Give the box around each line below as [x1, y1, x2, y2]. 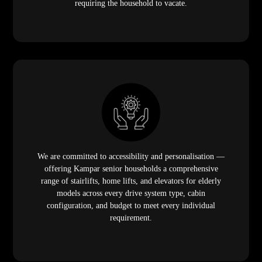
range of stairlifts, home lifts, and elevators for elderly [41, 177, 221, 186]
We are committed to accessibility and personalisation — [37, 152, 225, 161]
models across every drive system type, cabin [57, 189, 205, 198]
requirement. [110, 213, 152, 223]
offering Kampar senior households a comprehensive [44, 164, 218, 174]
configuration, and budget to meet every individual [47, 201, 215, 211]
